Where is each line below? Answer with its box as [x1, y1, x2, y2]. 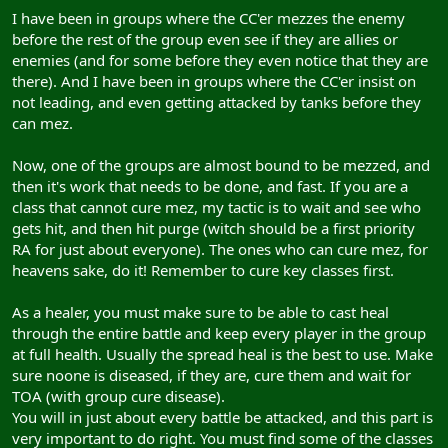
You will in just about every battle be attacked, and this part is [12, 406, 433, 427]
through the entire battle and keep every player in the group [12, 322, 426, 343]
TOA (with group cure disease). [12, 385, 225, 406]
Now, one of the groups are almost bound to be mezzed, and [12, 154, 430, 175]
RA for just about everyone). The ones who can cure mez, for [12, 238, 428, 259]
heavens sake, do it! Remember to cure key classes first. [12, 259, 394, 280]
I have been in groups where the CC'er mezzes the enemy [12, 7, 405, 28]
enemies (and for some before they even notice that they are [12, 49, 428, 70]
